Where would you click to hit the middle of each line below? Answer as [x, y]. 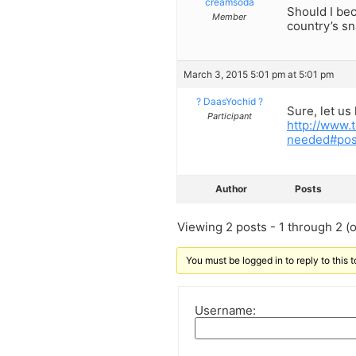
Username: [225, 311]
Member [229, 16]
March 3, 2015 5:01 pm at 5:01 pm [259, 75]
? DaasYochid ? [229, 102]
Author [231, 188]
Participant [229, 116]
